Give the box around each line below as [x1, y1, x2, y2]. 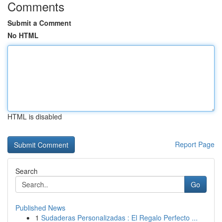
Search [15, 166, 38, 176]
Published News [15, 203, 65, 213]
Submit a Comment [7, 18, 71, 28]
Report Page [175, 139, 215, 149]
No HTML [7, 30, 39, 40]
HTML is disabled [7, 111, 62, 121]
